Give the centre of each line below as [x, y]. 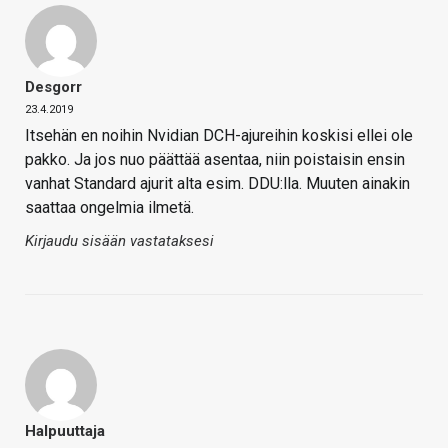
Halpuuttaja [65, 430]
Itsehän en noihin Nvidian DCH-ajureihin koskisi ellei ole [219, 135]
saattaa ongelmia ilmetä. [109, 207]
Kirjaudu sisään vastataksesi [119, 240]
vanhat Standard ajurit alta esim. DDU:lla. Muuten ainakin [217, 183]
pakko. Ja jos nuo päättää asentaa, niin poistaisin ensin [215, 159]
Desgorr [53, 86]
